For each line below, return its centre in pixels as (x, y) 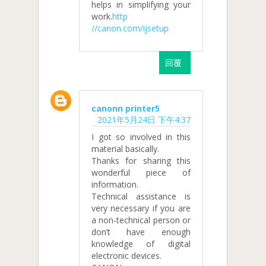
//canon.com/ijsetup (130, 28)
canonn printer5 (126, 109)
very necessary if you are (141, 208)
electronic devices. (126, 256)
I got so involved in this (141, 137)
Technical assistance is (141, 197)
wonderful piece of (141, 173)
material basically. (125, 149)
